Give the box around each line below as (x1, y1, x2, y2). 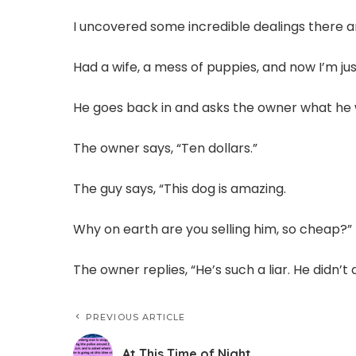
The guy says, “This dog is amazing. (73, 180, 286, 199)
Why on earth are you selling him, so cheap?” (73, 220, 352, 239)
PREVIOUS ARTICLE (86, 311, 186, 323)
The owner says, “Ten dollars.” (73, 139, 257, 158)
